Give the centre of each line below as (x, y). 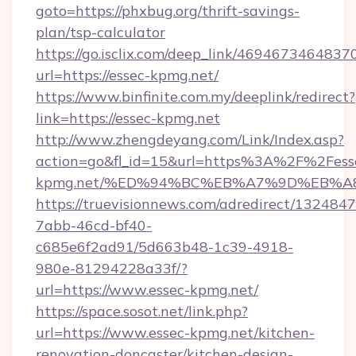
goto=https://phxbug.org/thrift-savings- (168, 11)
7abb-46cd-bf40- (94, 225)
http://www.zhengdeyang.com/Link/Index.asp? (190, 139)
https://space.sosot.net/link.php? (142, 311)
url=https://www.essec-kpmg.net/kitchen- (175, 333)
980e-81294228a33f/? (112, 268)
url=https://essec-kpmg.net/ (127, 75)
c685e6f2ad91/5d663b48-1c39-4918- (164, 247)
